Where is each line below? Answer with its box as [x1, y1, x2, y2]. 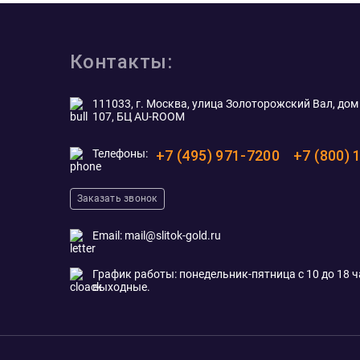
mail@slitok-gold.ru [125, 229, 221, 242]
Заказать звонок [77, 193, 157, 204]
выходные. [92, 280, 150, 293]
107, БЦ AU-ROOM [92, 110, 185, 123]
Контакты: [70, 51, 173, 73]
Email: [92, 229, 125, 242]
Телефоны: [92, 147, 148, 160]
